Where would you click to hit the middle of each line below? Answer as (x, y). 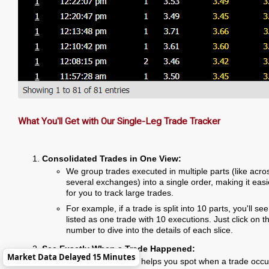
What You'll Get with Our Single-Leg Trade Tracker (119, 121)
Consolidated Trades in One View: (112, 158)
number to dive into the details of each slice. (150, 230)
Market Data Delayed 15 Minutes (71, 257)
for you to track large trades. (120, 193)
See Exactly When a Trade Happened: (119, 248)
